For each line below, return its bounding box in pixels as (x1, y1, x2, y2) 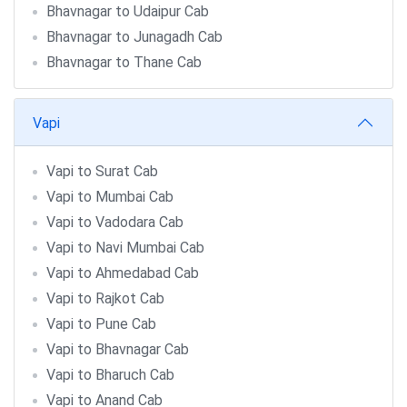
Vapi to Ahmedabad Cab (46, 264, 199, 282)
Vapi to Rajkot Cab (46, 290, 164, 307)
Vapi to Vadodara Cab (46, 213, 184, 231)
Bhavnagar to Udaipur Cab (46, 3, 209, 20)
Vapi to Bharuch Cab (46, 366, 174, 383)
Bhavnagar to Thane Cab (46, 54, 202, 71)
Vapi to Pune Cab (46, 315, 156, 333)
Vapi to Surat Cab (46, 163, 158, 180)
